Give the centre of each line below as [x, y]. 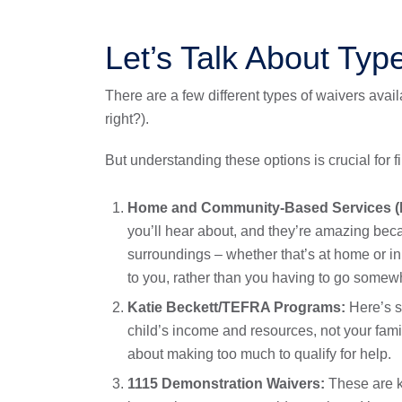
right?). [127, 119]
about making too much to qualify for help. [259, 354]
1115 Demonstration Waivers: [228, 384]
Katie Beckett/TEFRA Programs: [238, 307]
